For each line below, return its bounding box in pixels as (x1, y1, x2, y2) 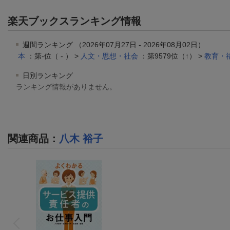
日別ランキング (21, 71, 73, 80)
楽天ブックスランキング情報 (8, 15, 141, 27)
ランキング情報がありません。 (16, 82, 117, 91)
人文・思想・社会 (81, 51, 138, 60)
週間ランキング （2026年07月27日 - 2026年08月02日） (21, 40, 205, 49)
